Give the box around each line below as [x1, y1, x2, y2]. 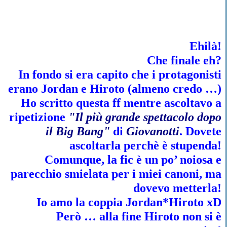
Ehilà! [189, 40, 221, 53]
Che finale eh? [146, 54, 221, 67]
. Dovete [179, 125, 221, 138]
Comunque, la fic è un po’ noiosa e [44, 153, 221, 166]
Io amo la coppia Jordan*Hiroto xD [36, 196, 221, 209]
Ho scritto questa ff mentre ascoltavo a [20, 96, 221, 109]
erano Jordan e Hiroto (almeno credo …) [8, 82, 221, 95]
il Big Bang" [45, 125, 110, 138]
